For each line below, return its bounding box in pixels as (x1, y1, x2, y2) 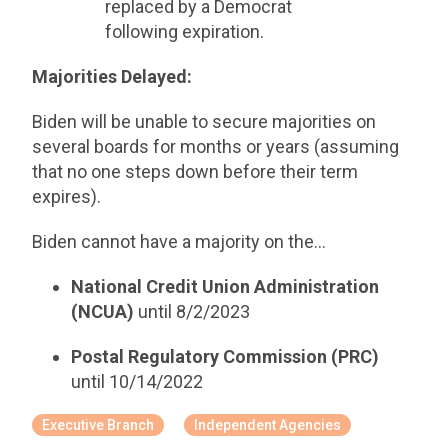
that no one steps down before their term (32, 161, 359, 182)
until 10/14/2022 (70, 371, 207, 392)
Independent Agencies (194, 417, 342, 433)
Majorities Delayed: (32, 66, 197, 87)
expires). (32, 186, 106, 207)
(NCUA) (70, 301, 134, 322)
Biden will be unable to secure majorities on (32, 111, 377, 132)
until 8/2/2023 (133, 301, 254, 322)
